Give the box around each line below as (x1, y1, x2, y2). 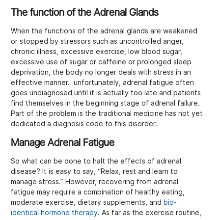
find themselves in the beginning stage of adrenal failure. (11, 99, 200, 108)
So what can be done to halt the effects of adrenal (11, 157, 182, 165)
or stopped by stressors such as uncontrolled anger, (11, 37, 184, 46)
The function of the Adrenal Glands (11, 6, 159, 19)
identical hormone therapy (11, 208, 98, 217)
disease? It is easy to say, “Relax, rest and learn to (11, 167, 178, 175)
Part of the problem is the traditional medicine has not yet (11, 110, 203, 118)
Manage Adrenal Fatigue (11, 136, 115, 148)
